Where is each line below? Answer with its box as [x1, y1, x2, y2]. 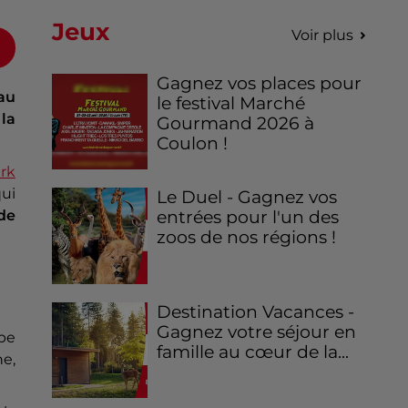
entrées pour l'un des [157, 207, 340, 229]
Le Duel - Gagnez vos [157, 187, 338, 209]
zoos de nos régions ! [157, 227, 337, 249]
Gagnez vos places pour [157, 73, 362, 95]
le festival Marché [157, 93, 306, 115]
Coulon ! [157, 133, 229, 155]
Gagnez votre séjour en [157, 321, 357, 342]
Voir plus [291, 26, 353, 45]
